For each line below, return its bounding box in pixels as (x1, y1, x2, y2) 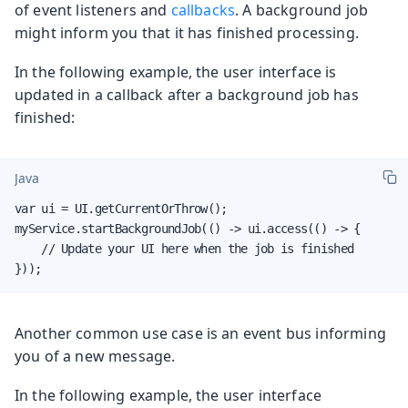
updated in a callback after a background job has (15, 84, 359, 105)
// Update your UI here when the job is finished (15, 240, 354, 256)
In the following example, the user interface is (15, 61, 337, 82)
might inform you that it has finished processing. (15, 22, 359, 43)
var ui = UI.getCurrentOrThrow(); (15, 200, 228, 216)
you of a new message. (15, 345, 176, 366)
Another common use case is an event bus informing (15, 322, 386, 343)
